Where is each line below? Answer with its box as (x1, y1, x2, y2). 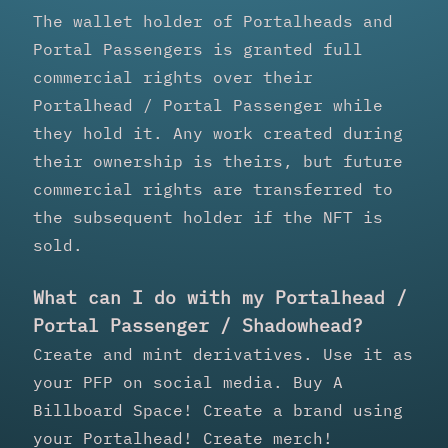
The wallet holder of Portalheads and (33, 10, 393, 31)
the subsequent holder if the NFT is (33, 206, 383, 227)
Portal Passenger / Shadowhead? (33, 313, 363, 337)
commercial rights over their (33, 66, 313, 87)
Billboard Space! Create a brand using (33, 399, 403, 420)
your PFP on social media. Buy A (33, 371, 343, 392)
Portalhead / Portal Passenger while (33, 94, 383, 115)
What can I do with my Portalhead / (33, 285, 407, 309)
